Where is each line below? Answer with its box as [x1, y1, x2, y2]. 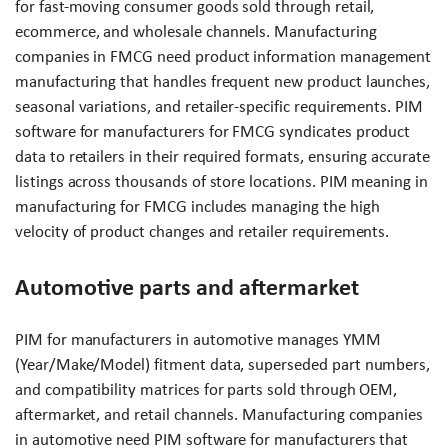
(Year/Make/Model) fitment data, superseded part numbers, [15, 355, 431, 375]
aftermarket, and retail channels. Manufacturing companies [15, 405, 424, 425]
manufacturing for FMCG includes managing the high [15, 197, 380, 217]
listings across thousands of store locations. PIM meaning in [15, 172, 428, 192]
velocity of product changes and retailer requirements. [15, 222, 390, 242]
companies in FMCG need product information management [15, 47, 432, 67]
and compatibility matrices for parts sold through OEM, [15, 380, 398, 400]
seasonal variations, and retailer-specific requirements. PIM [15, 97, 423, 117]
